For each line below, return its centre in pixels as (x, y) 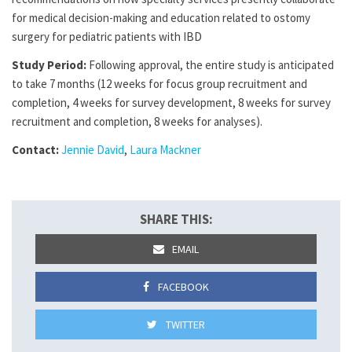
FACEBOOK (182, 287)
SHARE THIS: (176, 219)
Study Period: (49, 65)
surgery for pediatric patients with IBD (107, 37)
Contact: (37, 150)
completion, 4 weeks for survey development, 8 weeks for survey (171, 103)
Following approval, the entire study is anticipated (210, 65)
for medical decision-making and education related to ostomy (161, 18)
